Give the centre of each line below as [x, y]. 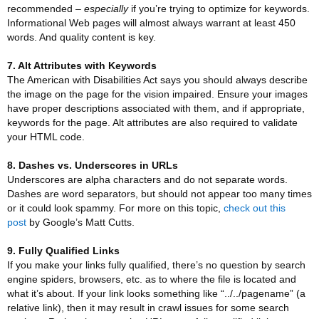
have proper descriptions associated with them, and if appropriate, [156, 108]
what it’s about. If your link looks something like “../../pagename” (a [156, 293]
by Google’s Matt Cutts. [80, 222]
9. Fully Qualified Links [63, 251]
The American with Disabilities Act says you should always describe [157, 80]
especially [106, 9]
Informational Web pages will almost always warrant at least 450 [151, 23]
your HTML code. [46, 137]
